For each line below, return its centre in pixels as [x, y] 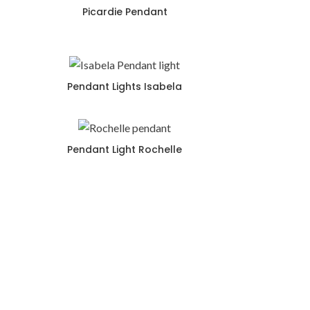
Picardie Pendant [125, 11]
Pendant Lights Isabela [125, 87]
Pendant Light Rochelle [125, 149]
